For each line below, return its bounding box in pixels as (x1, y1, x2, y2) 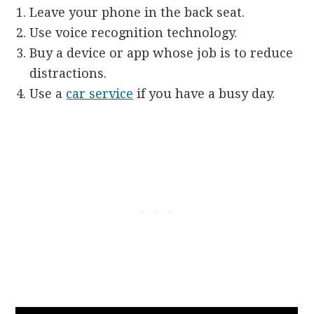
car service (66, 86, 134, 102)
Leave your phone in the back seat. (29, 5, 245, 20)
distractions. (29, 66, 107, 81)
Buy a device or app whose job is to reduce (29, 46, 294, 61)
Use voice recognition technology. (29, 25, 238, 41)
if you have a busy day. (133, 86, 275, 102)
